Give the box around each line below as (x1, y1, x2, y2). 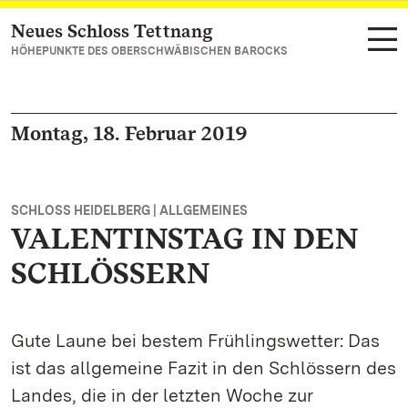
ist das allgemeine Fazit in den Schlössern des (11, 357, 396, 379)
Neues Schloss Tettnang (11, 20, 213, 42)
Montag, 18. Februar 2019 (11, 121, 248, 145)
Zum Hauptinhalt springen (33, 24, 213, 41)
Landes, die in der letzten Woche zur (11, 384, 313, 406)
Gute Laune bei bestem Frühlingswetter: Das (11, 330, 380, 352)
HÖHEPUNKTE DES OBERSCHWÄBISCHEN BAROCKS (11, 45, 288, 57)
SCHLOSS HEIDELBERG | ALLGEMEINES (11, 203, 248, 218)
